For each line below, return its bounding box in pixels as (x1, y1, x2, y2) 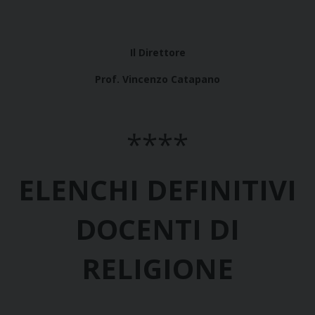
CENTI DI (118, 210, 240, 249)
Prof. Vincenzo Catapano (95, 72, 220, 86)
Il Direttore (129, 46, 186, 60)
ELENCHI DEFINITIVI (18, 170, 297, 210)
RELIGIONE (82, 249, 233, 288)
